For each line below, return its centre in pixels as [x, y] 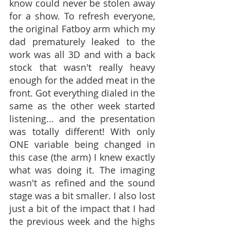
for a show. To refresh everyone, [82, 16]
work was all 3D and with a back [82, 54]
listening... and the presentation [82, 119]
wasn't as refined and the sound [82, 183]
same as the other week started [82, 106]
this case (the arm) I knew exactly [82, 157]
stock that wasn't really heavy [82, 67]
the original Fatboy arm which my [82, 29]
